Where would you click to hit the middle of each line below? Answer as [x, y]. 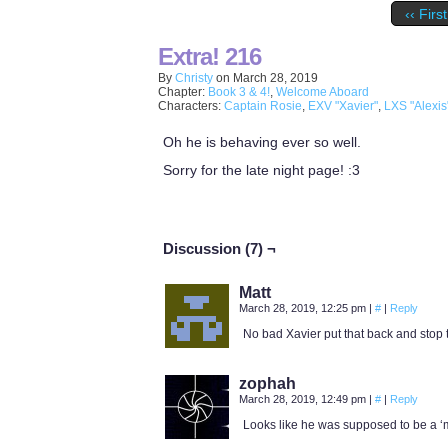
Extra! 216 [209, 56]
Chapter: [183, 92]
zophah [267, 383]
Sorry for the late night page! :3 [261, 170]
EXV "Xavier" [343, 106]
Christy [194, 78]
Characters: [191, 106]
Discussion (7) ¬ [219, 248]
